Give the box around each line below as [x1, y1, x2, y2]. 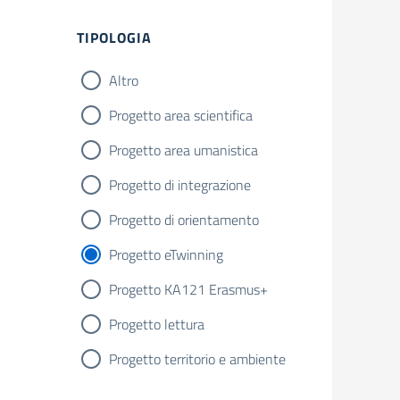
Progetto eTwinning [109, 244, 223, 265]
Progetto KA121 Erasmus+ [109, 279, 268, 300]
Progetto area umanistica [109, 139, 258, 161]
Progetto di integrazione [109, 174, 251, 196]
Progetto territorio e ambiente [109, 348, 286, 370]
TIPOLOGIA [77, 27, 152, 48]
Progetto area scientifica [109, 104, 253, 126]
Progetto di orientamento [109, 209, 259, 230]
